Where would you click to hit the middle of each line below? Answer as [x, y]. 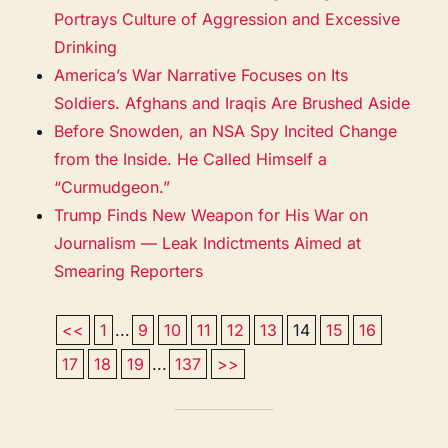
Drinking [86, 46]
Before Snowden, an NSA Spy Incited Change [226, 130]
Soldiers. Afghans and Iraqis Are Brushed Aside [232, 102]
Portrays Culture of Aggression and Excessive [227, 18]
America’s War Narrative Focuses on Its [201, 74]
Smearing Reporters [129, 270]
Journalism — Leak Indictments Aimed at [208, 242]
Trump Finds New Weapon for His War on [211, 214]
